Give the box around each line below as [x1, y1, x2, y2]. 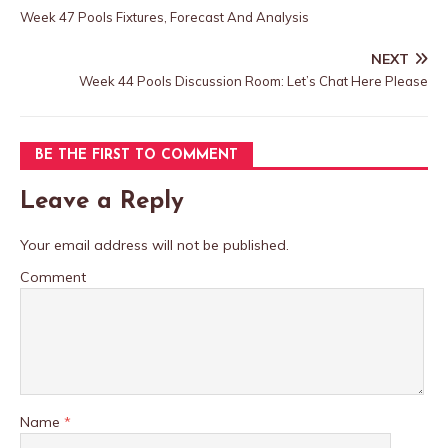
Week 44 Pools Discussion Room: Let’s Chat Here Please [79, 73, 428, 89]
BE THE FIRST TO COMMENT [35, 148, 238, 163]
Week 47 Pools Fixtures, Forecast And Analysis [20, 9, 309, 25]
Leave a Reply [20, 190, 184, 214]
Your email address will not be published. [20, 236, 289, 254]
